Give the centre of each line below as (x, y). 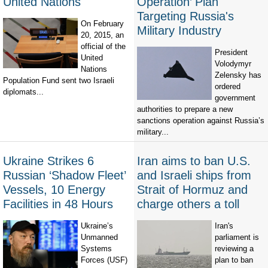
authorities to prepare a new (185, 109)
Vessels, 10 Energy (54, 190)
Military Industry (179, 31)
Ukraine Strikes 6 (48, 161)
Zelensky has (238, 75)
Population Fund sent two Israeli (59, 81)
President (231, 53)
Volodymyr (233, 64)
